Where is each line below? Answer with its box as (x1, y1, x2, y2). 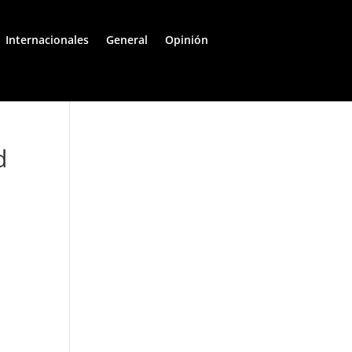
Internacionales (5, 32, 89, 48)
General (106, 32, 148, 48)
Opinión (165, 32, 208, 48)
